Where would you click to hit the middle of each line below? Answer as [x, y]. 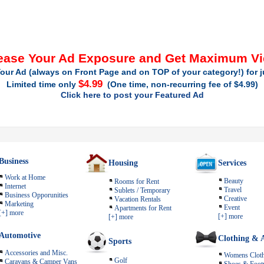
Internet [15, 186]
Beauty [234, 181]
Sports [120, 241]
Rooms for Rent [137, 181]
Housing [123, 163]
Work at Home [25, 177]
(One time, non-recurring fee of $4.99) [180, 84]
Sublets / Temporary [142, 190]
